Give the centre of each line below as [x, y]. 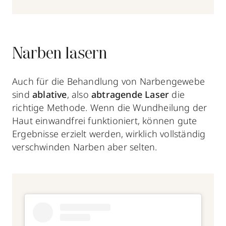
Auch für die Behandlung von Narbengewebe [109, 81]
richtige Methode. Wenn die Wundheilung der [110, 107]
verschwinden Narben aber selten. [85, 147]
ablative [50, 94]
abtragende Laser [130, 94]
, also [79, 94]
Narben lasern [60, 54]
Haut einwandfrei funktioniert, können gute [105, 120]
